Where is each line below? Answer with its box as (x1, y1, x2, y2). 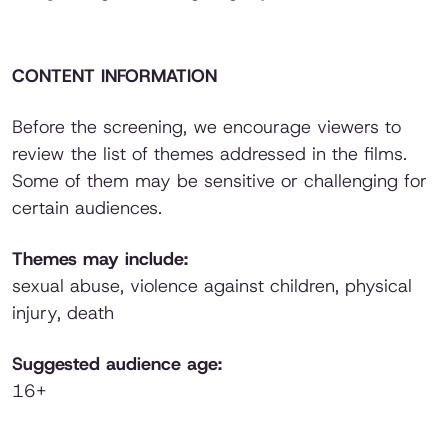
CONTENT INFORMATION (12, 64, 217, 89)
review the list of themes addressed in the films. (12, 142, 407, 167)
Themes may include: (12, 247, 188, 272)
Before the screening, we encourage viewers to (12, 115, 401, 140)
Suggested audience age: (12, 352, 222, 377)
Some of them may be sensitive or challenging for (12, 169, 427, 194)
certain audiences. (12, 196, 162, 221)
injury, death (12, 301, 114, 326)
